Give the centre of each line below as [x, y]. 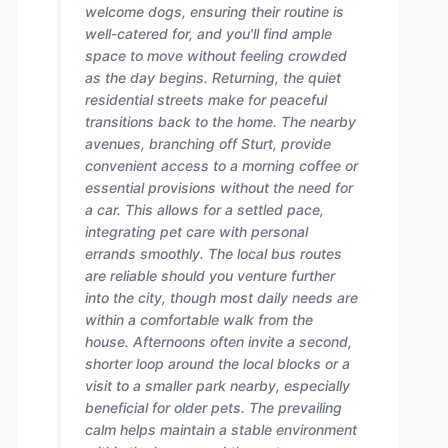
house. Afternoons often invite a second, [218, 341]
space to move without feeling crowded [216, 55]
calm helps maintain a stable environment [221, 429]
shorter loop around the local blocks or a [217, 363]
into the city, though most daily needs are [221, 297]
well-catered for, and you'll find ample [208, 33]
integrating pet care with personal [196, 231]
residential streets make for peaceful [206, 99]
